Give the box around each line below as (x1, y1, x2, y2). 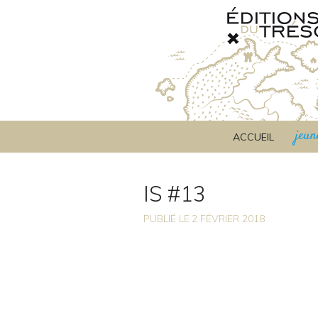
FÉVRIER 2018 (200, 212, 265, 225)
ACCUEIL (233, 131, 274, 143)
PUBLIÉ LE (143, 212, 190, 225)
